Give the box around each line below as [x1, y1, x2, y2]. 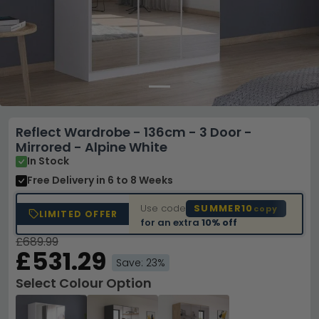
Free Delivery [27, 173, 96, 187]
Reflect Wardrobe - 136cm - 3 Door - [16, 123, 252, 141]
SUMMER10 [194, 201, 253, 215]
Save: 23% [116, 256, 165, 270]
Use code [140, 201, 187, 215]
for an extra [140, 215, 202, 229]
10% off [202, 215, 238, 229]
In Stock [27, 154, 69, 168]
